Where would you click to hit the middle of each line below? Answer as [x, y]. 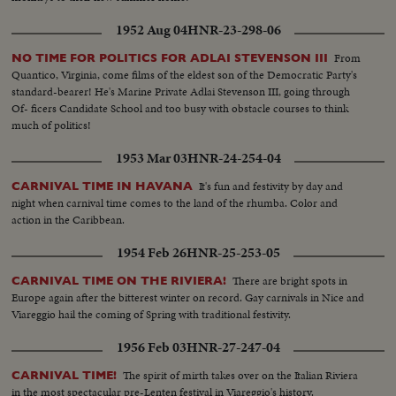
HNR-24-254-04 [234, 159]
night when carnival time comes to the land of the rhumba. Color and [175, 203]
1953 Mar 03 [151, 159]
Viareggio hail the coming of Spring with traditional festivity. [152, 315]
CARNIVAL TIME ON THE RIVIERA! [119, 281]
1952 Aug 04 [151, 30]
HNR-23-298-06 [234, 30]
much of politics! [52, 126]
